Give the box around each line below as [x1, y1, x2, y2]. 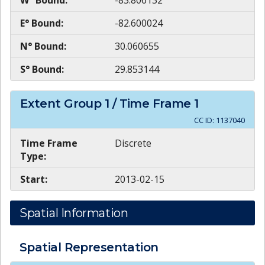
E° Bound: [20, 17, 63, 30]
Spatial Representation [20, 240, 159, 254]
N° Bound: [20, 40, 66, 53]
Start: [20, 172, 47, 186]
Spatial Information [20, 205, 128, 220]
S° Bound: [20, 63, 64, 76]
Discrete [115, 136, 151, 150]
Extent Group [20, 96, 105, 111]
